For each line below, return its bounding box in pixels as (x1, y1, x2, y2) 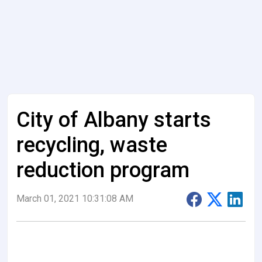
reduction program (16, 158, 189, 182)
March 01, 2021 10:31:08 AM (16, 193, 133, 204)
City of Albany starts (16, 108, 211, 132)
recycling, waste (16, 133, 167, 157)
